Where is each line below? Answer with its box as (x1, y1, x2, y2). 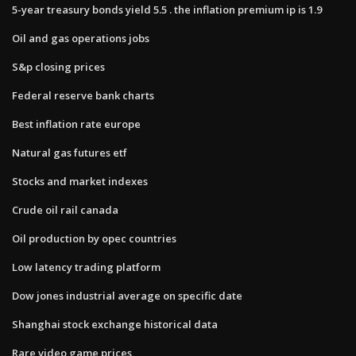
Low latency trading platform (12, 259, 161, 274)
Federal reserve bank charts (12, 87, 154, 103)
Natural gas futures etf (12, 145, 127, 160)
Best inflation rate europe (12, 116, 141, 131)
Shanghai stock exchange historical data (12, 316, 218, 331)
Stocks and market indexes (12, 173, 148, 188)
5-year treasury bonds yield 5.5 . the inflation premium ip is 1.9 (12, 2, 322, 17)
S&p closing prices (12, 59, 105, 74)
